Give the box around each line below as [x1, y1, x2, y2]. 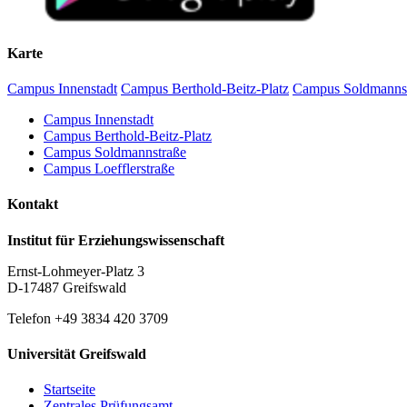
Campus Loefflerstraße [44, 161, 174, 177]
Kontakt [7, 196, 58, 213]
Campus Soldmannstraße [44, 144, 186, 161]
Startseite [44, 382, 95, 398]
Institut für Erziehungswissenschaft [7, 232, 224, 248]
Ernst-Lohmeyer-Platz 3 [7, 263, 144, 279]
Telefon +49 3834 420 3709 [7, 310, 168, 326]
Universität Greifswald [7, 346, 146, 362]
